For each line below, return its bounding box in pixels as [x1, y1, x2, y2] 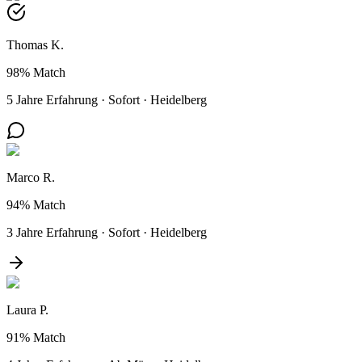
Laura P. [6, 302, 48, 317]
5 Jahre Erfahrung [6, 92, 98, 107]
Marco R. [6, 170, 55, 184]
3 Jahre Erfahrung [6, 225, 98, 239]
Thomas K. [6, 37, 64, 52]
